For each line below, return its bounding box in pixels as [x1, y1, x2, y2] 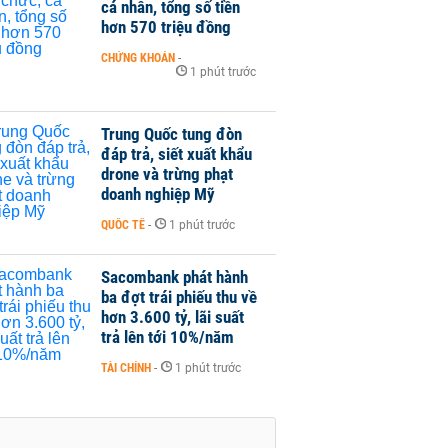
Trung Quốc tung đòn [101, 123, 242, 144]
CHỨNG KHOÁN [101, 50, 175, 65]
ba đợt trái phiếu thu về [101, 286, 257, 307]
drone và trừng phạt [101, 163, 233, 184]
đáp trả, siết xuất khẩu [101, 143, 252, 164]
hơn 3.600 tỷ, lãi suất [101, 306, 244, 327]
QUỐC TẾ [101, 217, 145, 232]
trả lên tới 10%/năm [101, 326, 234, 347]
